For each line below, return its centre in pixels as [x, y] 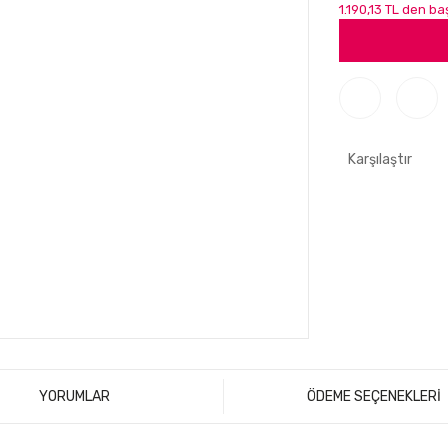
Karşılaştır [380, 159]
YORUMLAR [74, 397]
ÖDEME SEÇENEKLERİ [373, 397]
